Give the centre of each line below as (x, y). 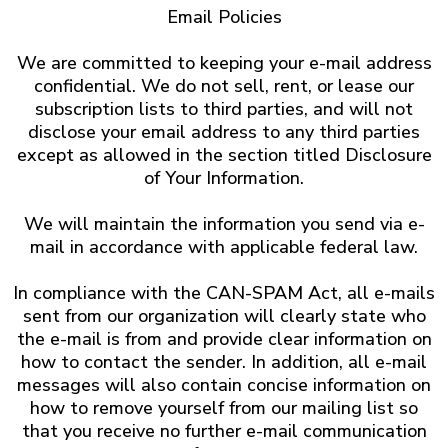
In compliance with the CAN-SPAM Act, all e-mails (224, 293)
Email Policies (224, 17)
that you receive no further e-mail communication (224, 431)
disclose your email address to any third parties (224, 132)
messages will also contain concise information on (224, 385)
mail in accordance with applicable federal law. (224, 247)
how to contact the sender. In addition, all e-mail (224, 362)
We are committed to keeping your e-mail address (224, 63)
